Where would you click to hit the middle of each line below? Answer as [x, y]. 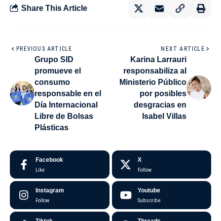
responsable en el [68, 93]
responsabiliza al [155, 71]
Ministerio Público [153, 82]
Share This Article [54, 8]
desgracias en [160, 105]
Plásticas [52, 127]
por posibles [163, 93]
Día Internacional [66, 105]
